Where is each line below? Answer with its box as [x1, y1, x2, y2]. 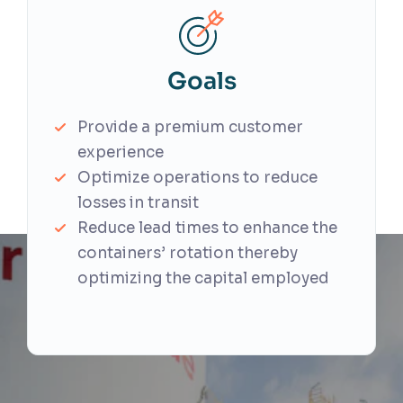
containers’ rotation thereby [77, 244, 298, 263]
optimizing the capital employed [77, 269, 329, 288]
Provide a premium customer [77, 118, 303, 137]
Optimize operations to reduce [77, 168, 318, 187]
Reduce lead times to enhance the [77, 219, 337, 237]
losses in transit [77, 193, 199, 212]
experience [77, 143, 164, 162]
